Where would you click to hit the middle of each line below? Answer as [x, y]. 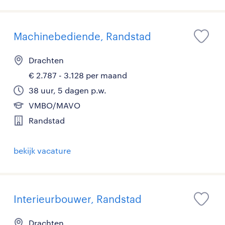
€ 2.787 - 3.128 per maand [78, 75]
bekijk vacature [42, 150]
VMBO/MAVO [54, 105]
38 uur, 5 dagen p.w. [68, 90]
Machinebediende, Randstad [82, 36]
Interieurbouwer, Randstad [78, 199]
